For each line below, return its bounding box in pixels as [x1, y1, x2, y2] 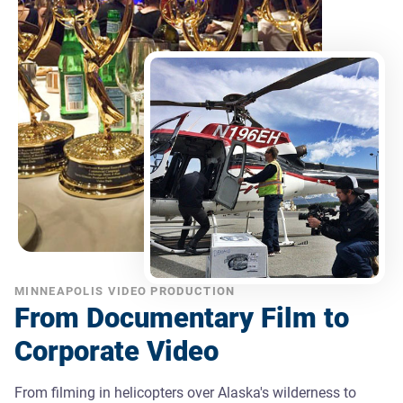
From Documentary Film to [14, 300, 349, 335]
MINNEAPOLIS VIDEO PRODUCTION [14, 283, 236, 298]
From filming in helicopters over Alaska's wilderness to [14, 383, 356, 401]
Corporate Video [14, 334, 219, 368]
